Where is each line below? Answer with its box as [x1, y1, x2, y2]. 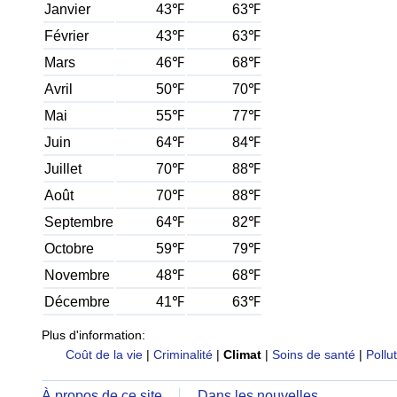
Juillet [44, 161, 82, 176]
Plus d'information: [42, 328, 145, 342]
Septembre [44, 214, 113, 230]
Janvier [44, 2, 90, 17]
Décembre [44, 294, 110, 309]
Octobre [44, 241, 94, 256]
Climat [222, 347, 261, 362]
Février [44, 28, 89, 43]
